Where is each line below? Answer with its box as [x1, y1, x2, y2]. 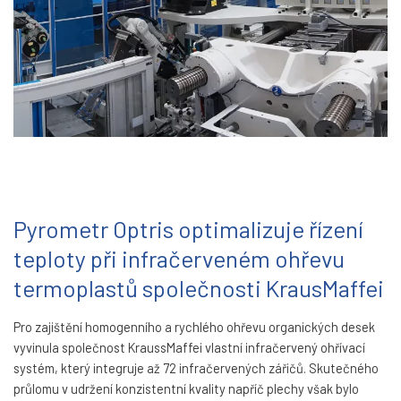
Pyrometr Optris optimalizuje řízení [13, 214, 363, 243]
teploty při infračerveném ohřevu [13, 243, 345, 272]
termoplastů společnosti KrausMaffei [13, 273, 384, 302]
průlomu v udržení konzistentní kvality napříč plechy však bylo [13, 380, 359, 397]
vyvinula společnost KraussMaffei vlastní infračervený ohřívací [13, 338, 365, 355]
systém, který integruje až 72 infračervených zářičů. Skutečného [13, 359, 379, 376]
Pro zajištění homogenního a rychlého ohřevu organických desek [13, 318, 375, 335]
